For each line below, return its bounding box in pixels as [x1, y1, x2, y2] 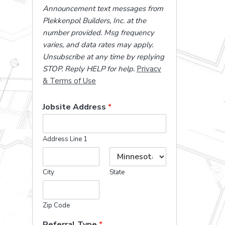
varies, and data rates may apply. [43, 40, 153, 50]
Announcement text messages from [43, 4, 163, 14]
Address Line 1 [43, 135, 87, 144]
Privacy [137, 64, 161, 74]
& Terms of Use [43, 76, 96, 86]
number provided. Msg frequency [43, 28, 154, 38]
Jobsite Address [43, 101, 108, 113]
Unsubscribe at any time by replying [43, 52, 164, 62]
